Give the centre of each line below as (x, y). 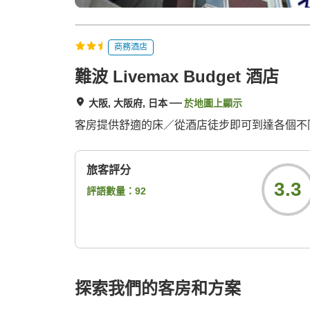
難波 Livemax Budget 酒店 (177, 77)
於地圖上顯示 (213, 103)
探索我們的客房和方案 (158, 289)
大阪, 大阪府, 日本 (128, 103)
